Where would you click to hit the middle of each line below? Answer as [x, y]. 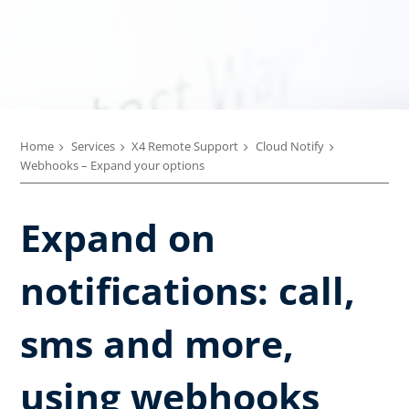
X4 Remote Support [185, 146]
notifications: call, [188, 290]
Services [93, 146]
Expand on [118, 237]
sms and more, [157, 343]
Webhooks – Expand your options [112, 165]
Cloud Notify [289, 146]
